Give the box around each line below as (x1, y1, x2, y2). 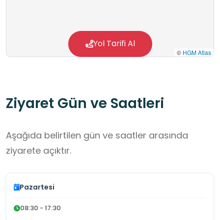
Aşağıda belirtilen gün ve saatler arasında (6, 129, 188, 142)
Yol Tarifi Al (93, 38, 135, 50)
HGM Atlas (183, 48, 211, 57)
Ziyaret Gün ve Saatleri (6, 94, 164, 113)
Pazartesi (20, 182, 55, 192)
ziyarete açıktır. (6, 144, 71, 157)
